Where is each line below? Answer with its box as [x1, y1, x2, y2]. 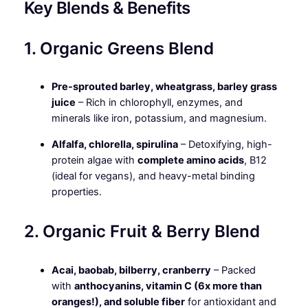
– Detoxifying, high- [177, 137, 272, 151]
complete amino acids [137, 153, 244, 166]
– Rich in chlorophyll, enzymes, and [75, 96, 243, 109]
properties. [51, 185, 102, 198]
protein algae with [51, 153, 137, 166]
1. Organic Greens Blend [23, 38, 214, 58]
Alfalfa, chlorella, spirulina [51, 137, 178, 151]
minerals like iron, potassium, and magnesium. [51, 112, 267, 125]
